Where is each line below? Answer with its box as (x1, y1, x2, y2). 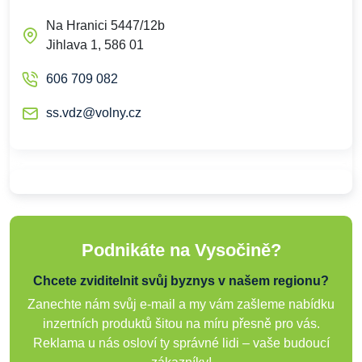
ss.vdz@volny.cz (46, 106, 141, 120)
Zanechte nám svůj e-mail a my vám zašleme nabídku (27, 297, 335, 311)
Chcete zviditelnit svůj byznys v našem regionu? (33, 274, 329, 288)
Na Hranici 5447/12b (46, 19, 165, 32)
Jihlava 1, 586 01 (46, 38, 144, 52)
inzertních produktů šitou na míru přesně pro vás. (42, 317, 320, 330)
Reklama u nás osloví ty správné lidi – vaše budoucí (32, 336, 330, 350)
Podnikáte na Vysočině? (81, 240, 281, 260)
